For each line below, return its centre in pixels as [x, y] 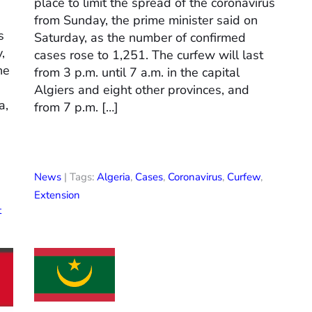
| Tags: [79, 177]
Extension [57, 195]
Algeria [114, 177]
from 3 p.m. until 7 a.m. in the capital [137, 73]
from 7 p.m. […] [76, 108]
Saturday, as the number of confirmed [140, 38]
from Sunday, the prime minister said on [146, 21]
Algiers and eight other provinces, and [142, 90]
